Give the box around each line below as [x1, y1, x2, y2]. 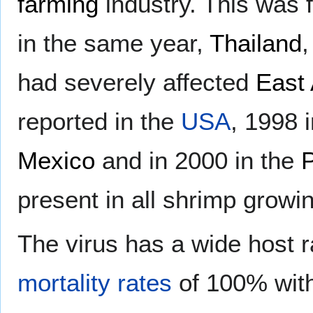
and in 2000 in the [95, 147, 301, 175]
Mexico [17, 147, 95, 175]
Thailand [210, 29, 302, 57]
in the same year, [17, 29, 210, 57]
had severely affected [17, 68, 256, 96]
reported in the [17, 108, 181, 136]
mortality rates [17, 269, 172, 297]
